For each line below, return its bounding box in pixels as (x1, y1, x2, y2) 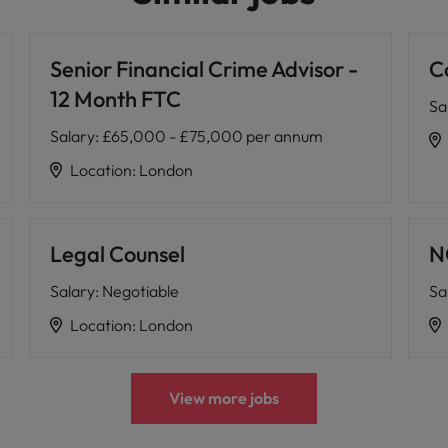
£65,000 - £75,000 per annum (101, 126, 323, 146)
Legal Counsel (49, 240, 185, 268)
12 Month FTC (49, 85, 181, 113)
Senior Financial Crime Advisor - (49, 55, 358, 83)
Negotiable (101, 281, 179, 301)
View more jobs (169, 388, 279, 408)
